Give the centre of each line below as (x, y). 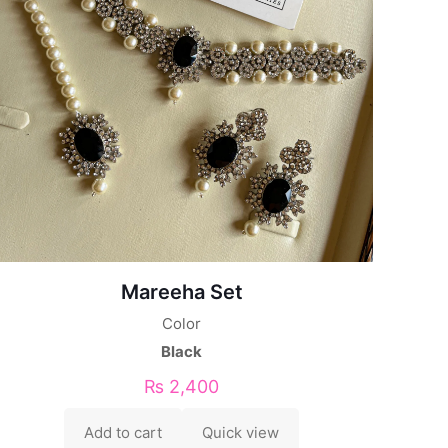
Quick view (241, 432)
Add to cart (123, 432)
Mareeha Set (181, 291)
